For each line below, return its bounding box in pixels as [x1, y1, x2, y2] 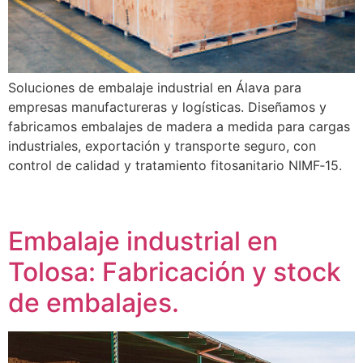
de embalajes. [8, 286, 179, 318]
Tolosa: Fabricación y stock [8, 255, 341, 288]
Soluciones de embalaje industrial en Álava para [8, 79, 301, 96]
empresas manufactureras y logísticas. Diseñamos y [8, 99, 327, 116]
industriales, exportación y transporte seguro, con [8, 138, 316, 155]
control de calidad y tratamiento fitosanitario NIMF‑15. [8, 157, 342, 174]
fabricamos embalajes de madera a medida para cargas [8, 118, 350, 135]
